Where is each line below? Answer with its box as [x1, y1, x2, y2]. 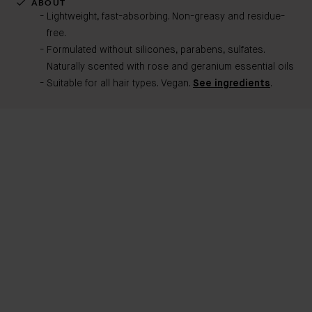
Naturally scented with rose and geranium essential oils [47, 62, 294, 72]
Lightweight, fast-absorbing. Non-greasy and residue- [47, 12, 285, 22]
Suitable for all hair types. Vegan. [47, 79, 193, 88]
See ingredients [193, 79, 270, 88]
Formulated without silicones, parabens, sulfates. [47, 45, 265, 55]
